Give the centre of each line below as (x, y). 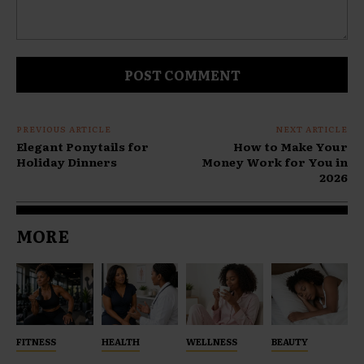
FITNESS (36, 341)
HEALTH (120, 341)
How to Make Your (290, 147)
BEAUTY (289, 341)
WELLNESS (212, 341)
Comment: (43, 48)
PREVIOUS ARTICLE (64, 129)
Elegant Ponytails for (82, 147)
